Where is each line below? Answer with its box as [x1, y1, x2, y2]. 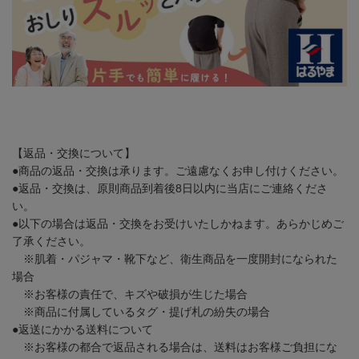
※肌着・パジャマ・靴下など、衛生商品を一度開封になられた [12, 252, 337, 265]
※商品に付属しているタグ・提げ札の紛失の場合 [12, 305, 270, 318]
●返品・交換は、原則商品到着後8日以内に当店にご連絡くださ [12, 181, 328, 195]
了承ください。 [12, 234, 91, 248]
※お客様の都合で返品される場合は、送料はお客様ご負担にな [12, 340, 337, 353]
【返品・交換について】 [12, 146, 135, 159]
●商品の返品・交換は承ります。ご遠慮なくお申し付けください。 [12, 163, 344, 177]
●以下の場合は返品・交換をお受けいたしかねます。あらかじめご [12, 216, 344, 230]
